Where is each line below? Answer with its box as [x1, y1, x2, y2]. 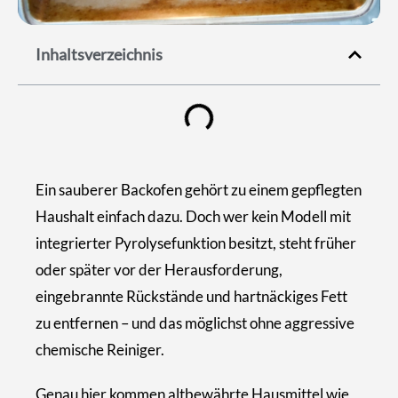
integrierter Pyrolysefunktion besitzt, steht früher [36, 233, 356, 252]
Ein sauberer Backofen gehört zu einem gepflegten [36, 179, 362, 199]
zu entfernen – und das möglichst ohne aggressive [36, 313, 354, 332]
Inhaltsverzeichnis [36, 44, 163, 64]
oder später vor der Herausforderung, [36, 259, 283, 279]
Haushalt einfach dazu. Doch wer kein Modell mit [36, 206, 351, 226]
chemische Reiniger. [36, 339, 164, 359]
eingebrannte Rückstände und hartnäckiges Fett [36, 286, 347, 306]
